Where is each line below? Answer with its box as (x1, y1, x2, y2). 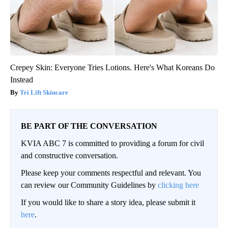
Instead (10, 75, 33, 84)
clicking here (158, 180, 199, 189)
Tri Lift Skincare (20, 88, 68, 96)
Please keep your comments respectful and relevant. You (21, 168, 201, 177)
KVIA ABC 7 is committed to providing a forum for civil (21, 138, 204, 148)
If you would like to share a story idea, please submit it (21, 197, 195, 207)
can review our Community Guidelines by (21, 180, 158, 189)
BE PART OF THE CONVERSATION (21, 121, 157, 130)
